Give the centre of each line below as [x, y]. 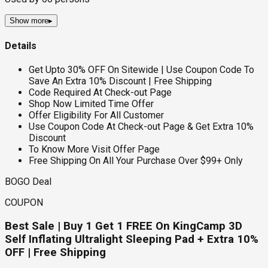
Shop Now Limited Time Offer [91, 103]
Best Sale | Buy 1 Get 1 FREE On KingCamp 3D [124, 226]
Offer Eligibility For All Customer [96, 115]
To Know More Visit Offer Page [94, 149]
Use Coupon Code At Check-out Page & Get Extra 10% [141, 126]
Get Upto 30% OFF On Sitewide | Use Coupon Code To [141, 69]
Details [21, 45]
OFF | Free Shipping [55, 252]
